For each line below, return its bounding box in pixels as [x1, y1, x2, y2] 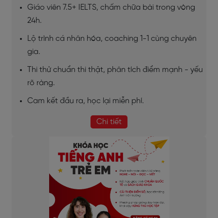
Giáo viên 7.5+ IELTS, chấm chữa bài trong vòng [27, 3, 195, 12]
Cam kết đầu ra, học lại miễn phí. [27, 97, 144, 106]
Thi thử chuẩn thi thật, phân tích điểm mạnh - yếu [27, 66, 203, 74]
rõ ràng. [27, 79, 55, 88]
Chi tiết [96, 118, 122, 127]
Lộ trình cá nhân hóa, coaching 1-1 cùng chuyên [27, 35, 197, 43]
